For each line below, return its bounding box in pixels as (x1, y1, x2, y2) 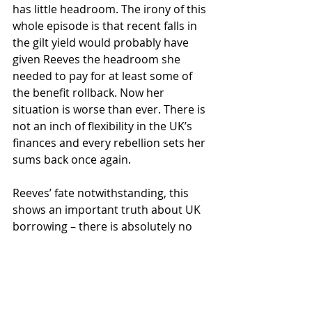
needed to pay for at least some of (13, 68, 195, 84)
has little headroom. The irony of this (13, 1, 209, 17)
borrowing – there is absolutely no (13, 219, 195, 234)
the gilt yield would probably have (13, 35, 192, 50)
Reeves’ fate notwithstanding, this (13, 185, 192, 201)
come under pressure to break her (13, 252, 197, 267)
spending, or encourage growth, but (13, 286, 205, 301)
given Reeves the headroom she (13, 52, 183, 67)
